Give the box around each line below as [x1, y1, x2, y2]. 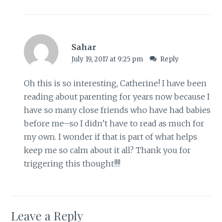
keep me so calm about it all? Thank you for [23, 145, 191, 155]
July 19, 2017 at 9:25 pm [71, 55, 145, 63]
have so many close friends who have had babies [23, 105, 211, 115]
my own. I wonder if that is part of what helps [23, 131, 197, 142]
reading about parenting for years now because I [23, 91, 210, 102]
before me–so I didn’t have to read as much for [23, 118, 204, 128]
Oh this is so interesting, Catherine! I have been [23, 78, 207, 88]
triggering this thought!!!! [23, 158, 120, 168]
